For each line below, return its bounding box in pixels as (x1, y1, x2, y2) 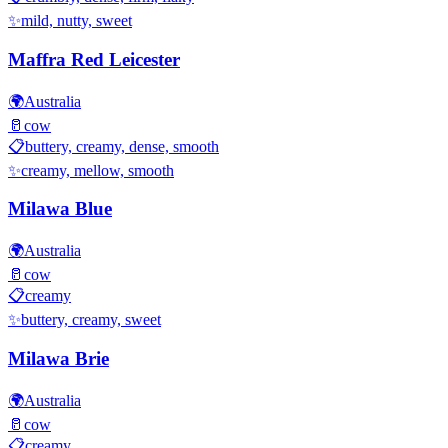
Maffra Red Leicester (8, 49, 180, 71)
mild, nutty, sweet (21, 12, 132, 30)
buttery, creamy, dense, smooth (25, 137, 219, 155)
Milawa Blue (8, 198, 112, 220)
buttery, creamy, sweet (21, 311, 161, 329)
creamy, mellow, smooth (21, 161, 174, 179)
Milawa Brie (8, 347, 109, 369)
